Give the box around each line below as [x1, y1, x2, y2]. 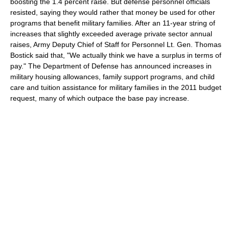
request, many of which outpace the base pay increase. [10, 94, 189, 102]
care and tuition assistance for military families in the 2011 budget [10, 83, 221, 91]
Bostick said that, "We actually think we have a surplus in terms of [10, 51, 221, 59]
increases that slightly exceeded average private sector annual [10, 29, 212, 38]
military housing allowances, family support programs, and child [10, 72, 215, 81]
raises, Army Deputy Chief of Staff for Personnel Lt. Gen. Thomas [10, 40, 221, 49]
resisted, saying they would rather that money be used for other [10, 8, 215, 16]
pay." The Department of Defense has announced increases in [10, 61, 212, 70]
